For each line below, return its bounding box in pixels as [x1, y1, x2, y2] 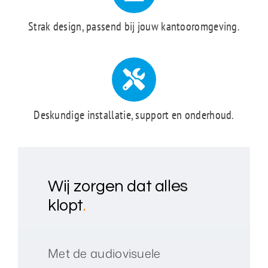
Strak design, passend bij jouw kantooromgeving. [28, 18, 240, 34]
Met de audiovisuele [47, 244, 161, 261]
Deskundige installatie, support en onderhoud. [33, 106, 234, 123]
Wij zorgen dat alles [47, 178, 188, 195]
